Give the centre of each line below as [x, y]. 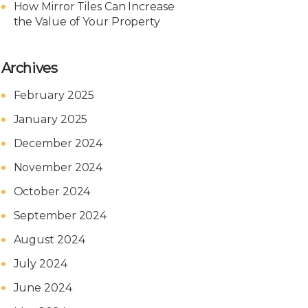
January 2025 [51, 119]
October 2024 [52, 191]
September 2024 [60, 216]
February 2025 [54, 95]
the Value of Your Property [87, 22]
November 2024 [58, 167]
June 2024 [43, 288]
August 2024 [49, 240]
